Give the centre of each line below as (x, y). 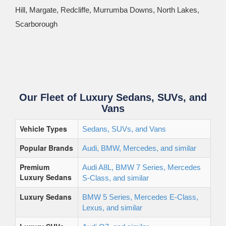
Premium (35, 167)
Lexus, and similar (112, 208)
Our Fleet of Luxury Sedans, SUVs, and (113, 97)
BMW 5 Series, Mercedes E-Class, (140, 197)
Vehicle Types (43, 129)
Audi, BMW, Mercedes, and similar (139, 148)
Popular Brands (46, 148)
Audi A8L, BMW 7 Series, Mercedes (142, 167)
